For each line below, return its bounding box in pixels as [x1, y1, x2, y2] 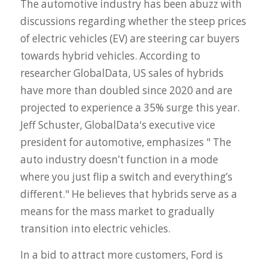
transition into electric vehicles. [20, 222, 170, 236]
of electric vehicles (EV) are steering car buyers [20, 32, 240, 46]
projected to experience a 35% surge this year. [20, 101, 240, 115]
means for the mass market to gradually [20, 204, 215, 219]
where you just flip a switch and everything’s [20, 170, 232, 184]
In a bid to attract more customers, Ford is [20, 247, 223, 262]
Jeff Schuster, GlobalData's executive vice [20, 118, 215, 132]
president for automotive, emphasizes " [20, 135, 213, 150]
